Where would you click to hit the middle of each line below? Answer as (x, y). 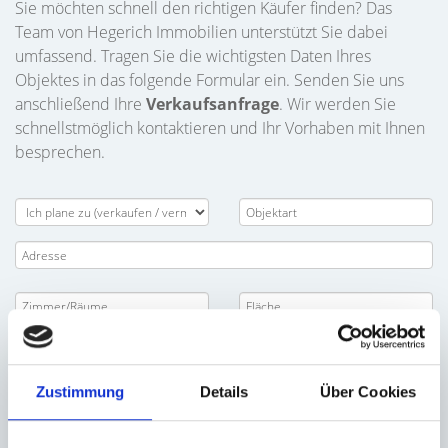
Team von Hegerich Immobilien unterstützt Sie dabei (201, 32)
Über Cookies (368, 392)
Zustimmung (80, 392)
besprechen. (60, 152)
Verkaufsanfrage (212, 104)
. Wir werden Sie (337, 104)
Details (224, 392)
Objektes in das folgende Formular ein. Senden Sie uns (209, 80)
